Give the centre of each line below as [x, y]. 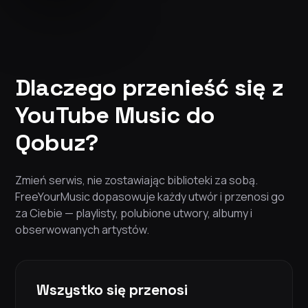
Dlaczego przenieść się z [149, 88]
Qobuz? [57, 143]
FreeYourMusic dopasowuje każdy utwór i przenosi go [150, 197]
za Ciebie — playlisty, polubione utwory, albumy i [134, 213]
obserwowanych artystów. [82, 230]
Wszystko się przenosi [112, 290]
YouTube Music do [115, 115]
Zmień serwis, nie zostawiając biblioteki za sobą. [136, 180]
